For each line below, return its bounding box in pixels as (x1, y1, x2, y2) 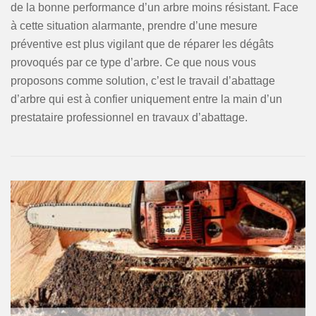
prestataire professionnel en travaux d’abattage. (11, 111, 248, 123)
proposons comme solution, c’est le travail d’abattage (11, 75, 275, 87)
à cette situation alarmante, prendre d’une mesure (11, 20, 257, 32)
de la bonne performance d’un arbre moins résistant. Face (11, 1, 298, 13)
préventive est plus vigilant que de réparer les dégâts (11, 38, 274, 50)
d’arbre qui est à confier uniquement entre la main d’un (11, 93, 282, 105)
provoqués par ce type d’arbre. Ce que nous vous (11, 56, 256, 68)
